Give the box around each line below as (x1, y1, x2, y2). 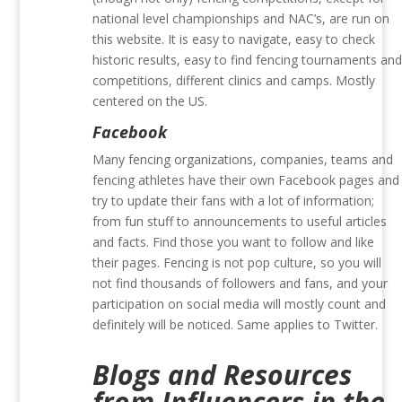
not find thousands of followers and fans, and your (92, 275, 389, 293)
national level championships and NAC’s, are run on (92, 10, 390, 28)
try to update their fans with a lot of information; (92, 192, 375, 210)
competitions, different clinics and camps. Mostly (92, 72, 376, 90)
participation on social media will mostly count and (92, 295, 387, 313)
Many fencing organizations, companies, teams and (92, 151, 394, 169)
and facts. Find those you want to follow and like (92, 233, 375, 251)
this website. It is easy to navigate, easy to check (92, 31, 376, 48)
